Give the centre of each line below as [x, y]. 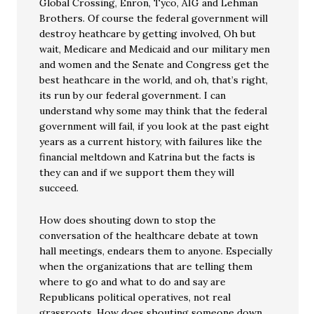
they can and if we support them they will [137, 172]
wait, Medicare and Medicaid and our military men [155, 49]
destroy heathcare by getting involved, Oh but [148, 34]
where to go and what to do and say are [133, 282]
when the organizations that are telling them [146, 266]
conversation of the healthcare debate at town [149, 235]
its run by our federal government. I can [133, 95]
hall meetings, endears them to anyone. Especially [156, 251]
